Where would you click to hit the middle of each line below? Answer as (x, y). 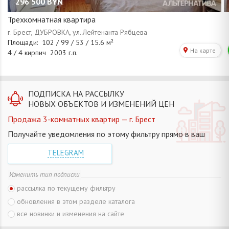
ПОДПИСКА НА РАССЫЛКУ (76, 93)
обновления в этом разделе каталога (76, 201)
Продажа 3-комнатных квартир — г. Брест (82, 119)
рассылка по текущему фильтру (66, 188)
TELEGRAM (66, 152)
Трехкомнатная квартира (52, 19)
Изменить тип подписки (44, 174)
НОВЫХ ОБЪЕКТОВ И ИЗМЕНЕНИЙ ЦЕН (101, 104)
